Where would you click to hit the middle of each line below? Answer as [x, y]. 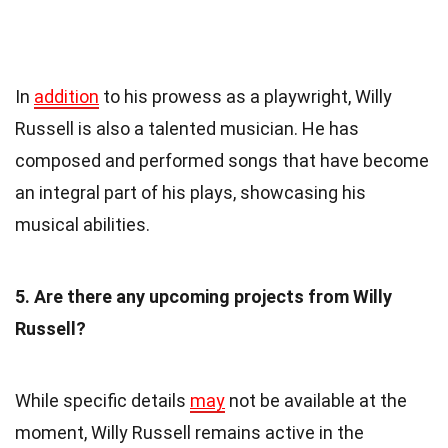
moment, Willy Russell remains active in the [189, 432]
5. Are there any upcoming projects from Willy [203, 296]
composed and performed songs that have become [222, 160]
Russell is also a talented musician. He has [187, 128]
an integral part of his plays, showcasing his [190, 192]
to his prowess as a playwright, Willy [245, 96]
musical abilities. [82, 224]
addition [66, 96]
